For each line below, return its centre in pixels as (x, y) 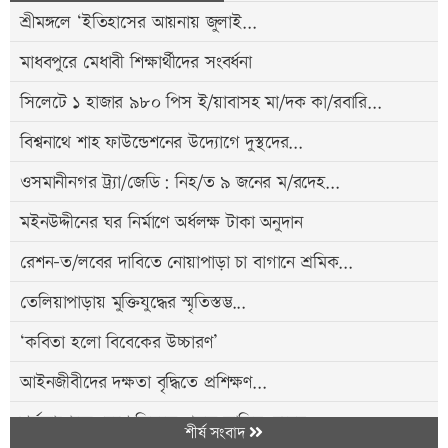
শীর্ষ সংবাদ (217, 434)
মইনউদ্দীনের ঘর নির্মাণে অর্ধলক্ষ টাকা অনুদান (161, 223)
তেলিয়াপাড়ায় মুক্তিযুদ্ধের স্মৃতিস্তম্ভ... (133, 303)
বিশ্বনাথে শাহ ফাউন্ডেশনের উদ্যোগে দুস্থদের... (161, 143)
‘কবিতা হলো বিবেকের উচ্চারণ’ (119, 343)
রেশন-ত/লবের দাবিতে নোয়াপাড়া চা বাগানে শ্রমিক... (186, 263)
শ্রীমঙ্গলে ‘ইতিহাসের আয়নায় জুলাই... (138, 23)
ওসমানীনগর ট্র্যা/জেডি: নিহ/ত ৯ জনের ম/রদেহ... (180, 183)
